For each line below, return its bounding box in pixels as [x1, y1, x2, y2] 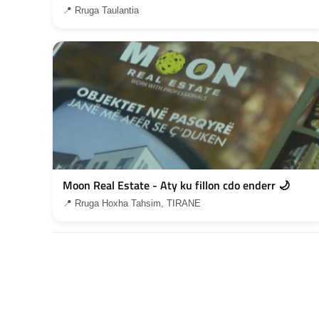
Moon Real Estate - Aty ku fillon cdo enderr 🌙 [63, 176, 290, 194]
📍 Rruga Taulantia [63, 4, 139, 16]
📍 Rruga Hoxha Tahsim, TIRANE [63, 197, 201, 209]
